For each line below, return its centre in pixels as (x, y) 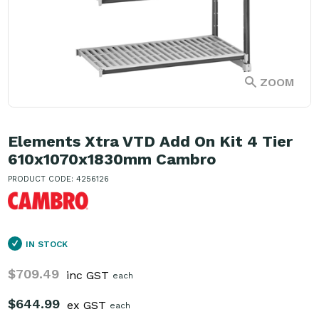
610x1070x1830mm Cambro (113, 159)
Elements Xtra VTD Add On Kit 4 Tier (151, 142)
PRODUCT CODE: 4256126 (59, 179)
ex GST (87, 305)
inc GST (88, 276)
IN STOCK (46, 245)
